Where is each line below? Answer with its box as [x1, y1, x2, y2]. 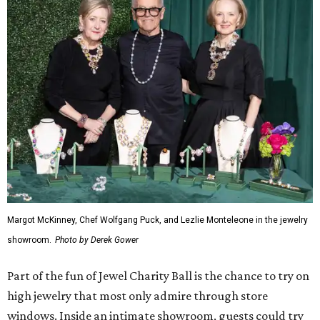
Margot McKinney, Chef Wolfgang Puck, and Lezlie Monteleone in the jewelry [7, 215, 308, 226]
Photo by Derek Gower [55, 235, 139, 246]
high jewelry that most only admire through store [7, 289, 268, 304]
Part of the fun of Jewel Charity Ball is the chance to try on [7, 269, 309, 284]
